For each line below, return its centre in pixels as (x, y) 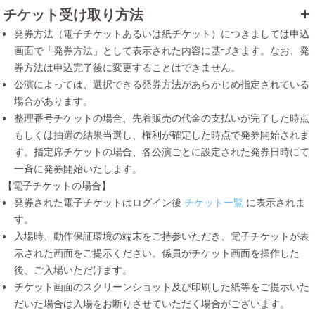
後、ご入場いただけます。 (73, 269)
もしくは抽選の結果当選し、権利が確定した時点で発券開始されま (162, 134)
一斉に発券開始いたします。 (78, 168)
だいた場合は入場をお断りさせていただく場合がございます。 (152, 303)
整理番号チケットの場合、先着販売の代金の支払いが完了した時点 (162, 117)
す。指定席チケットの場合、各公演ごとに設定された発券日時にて (162, 151)
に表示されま (276, 202)
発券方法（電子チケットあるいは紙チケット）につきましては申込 (162, 33)
